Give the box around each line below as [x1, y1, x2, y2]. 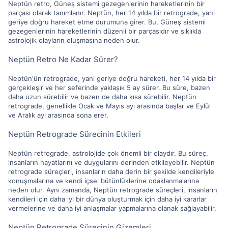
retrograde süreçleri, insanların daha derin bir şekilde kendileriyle [8, 167, 214, 176]
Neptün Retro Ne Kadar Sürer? [8, 54, 118, 64]
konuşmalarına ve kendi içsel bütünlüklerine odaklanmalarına [8, 177, 199, 185]
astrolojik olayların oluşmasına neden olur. [8, 36, 140, 44]
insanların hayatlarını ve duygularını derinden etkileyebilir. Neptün [8, 158, 215, 166]
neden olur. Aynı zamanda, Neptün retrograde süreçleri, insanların [8, 186, 217, 194]
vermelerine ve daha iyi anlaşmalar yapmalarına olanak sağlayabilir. [8, 204, 216, 212]
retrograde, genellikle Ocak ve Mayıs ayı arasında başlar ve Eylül [8, 102, 211, 110]
